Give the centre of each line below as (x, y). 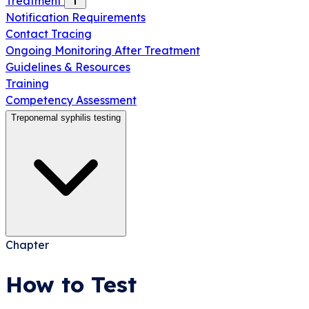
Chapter (27, 245)
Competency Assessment (71, 100)
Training (27, 83)
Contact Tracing (49, 34)
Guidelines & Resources (68, 67)
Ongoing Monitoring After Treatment (103, 50)
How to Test (71, 285)
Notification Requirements (76, 17)
